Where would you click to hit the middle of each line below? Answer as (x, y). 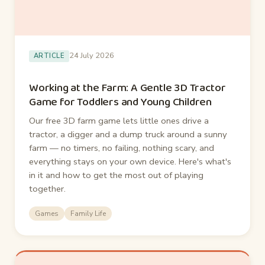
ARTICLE (49, 56)
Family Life (88, 214)
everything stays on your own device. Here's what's (130, 162)
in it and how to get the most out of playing (116, 175)
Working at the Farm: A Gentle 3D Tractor (127, 88)
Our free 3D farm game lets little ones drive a (119, 121)
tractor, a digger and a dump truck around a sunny (128, 135)
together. (47, 189)
